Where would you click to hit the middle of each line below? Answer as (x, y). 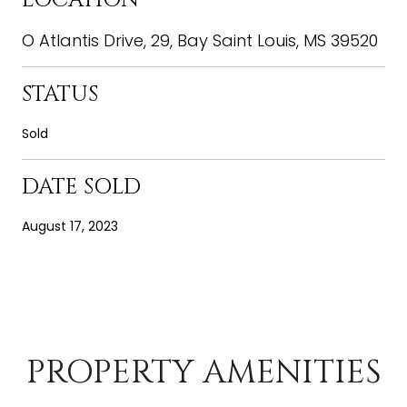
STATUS (60, 94)
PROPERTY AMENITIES (203, 372)
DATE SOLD (81, 187)
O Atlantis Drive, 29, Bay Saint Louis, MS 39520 (200, 40)
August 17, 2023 (70, 226)
